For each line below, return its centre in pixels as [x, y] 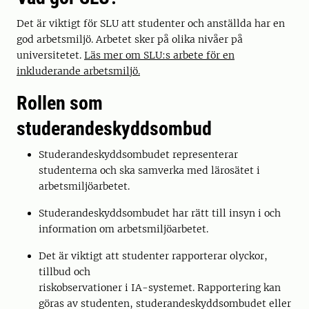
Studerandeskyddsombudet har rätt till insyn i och [160, 213]
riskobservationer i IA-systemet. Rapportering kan [160, 288]
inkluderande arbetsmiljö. [78, 71]
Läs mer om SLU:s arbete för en [159, 55]
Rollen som [60, 103]
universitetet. [50, 55]
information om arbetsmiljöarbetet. [123, 229]
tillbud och [66, 272]
